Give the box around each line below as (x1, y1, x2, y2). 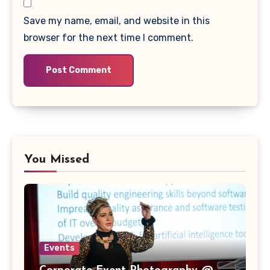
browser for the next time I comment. (24, 31, 194, 43)
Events (44, 242, 75, 253)
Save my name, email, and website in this (24, 14, 210, 27)
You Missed (24, 153, 89, 166)
